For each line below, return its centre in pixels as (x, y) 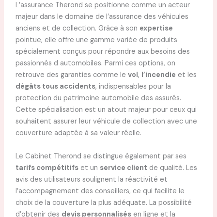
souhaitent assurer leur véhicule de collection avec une (106, 122)
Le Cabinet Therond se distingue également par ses (101, 156)
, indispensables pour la (133, 87)
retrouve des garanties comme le (71, 75)
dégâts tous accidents (55, 87)
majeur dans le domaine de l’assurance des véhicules (102, 17)
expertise (156, 29)
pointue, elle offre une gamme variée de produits (96, 40)
